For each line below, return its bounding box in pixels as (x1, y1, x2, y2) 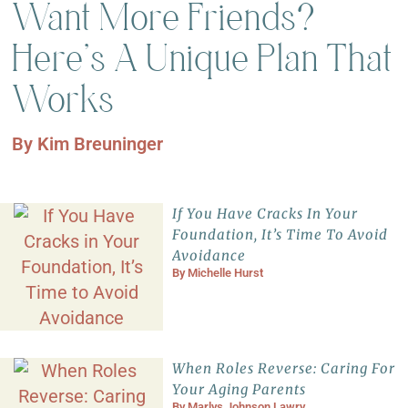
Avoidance (172, 247, 247, 265)
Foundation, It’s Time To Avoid (172, 226, 389, 244)
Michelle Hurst (188, 266, 264, 280)
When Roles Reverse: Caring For (172, 360, 396, 378)
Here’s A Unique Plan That (12, 36, 394, 80)
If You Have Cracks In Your (172, 205, 359, 223)
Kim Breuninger (37, 133, 164, 156)
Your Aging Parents (172, 381, 307, 399)
